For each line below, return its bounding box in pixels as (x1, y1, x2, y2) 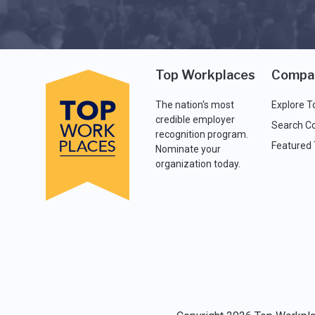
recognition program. (155, 128, 248, 140)
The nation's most (155, 98, 234, 110)
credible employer (155, 113, 235, 125)
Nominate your (155, 143, 221, 155)
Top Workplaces (155, 67, 255, 82)
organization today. (155, 157, 240, 169)
